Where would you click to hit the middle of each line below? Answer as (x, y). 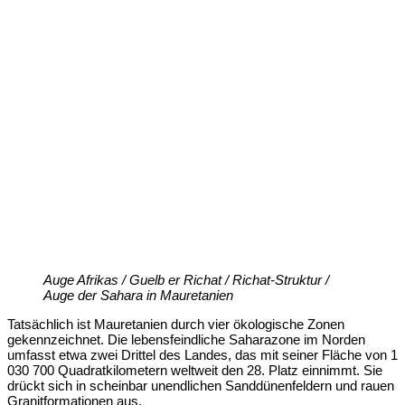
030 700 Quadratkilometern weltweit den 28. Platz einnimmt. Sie (195, 370)
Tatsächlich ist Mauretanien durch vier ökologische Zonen (176, 324)
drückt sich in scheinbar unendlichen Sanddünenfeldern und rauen (201, 385)
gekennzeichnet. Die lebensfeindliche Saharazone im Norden (186, 339)
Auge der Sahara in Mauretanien (138, 295)
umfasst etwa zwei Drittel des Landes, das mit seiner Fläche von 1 (202, 354)
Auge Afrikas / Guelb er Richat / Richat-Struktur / (186, 279)
